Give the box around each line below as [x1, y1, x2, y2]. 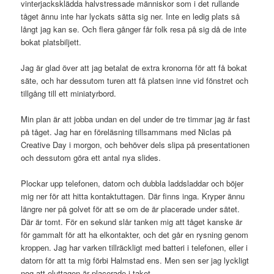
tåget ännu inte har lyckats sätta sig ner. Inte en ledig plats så [21, 10, 240, 23]
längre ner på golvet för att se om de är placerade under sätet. [21, 203, 240, 215]
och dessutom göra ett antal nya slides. [21, 152, 161, 164]
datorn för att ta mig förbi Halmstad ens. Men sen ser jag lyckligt [21, 254, 250, 267]
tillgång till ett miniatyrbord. [21, 87, 117, 100]
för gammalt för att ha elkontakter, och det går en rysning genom [21, 229, 249, 241]
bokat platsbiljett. [21, 36, 82, 48]
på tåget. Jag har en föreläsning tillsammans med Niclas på [21, 126, 232, 138]
